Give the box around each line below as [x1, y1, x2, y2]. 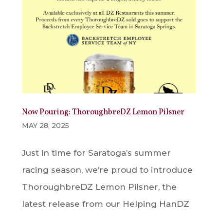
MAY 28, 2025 [21, 121, 69, 130]
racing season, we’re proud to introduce [21, 164, 193, 175]
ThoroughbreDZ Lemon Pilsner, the [21, 182, 177, 192]
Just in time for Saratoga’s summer [21, 147, 171, 158]
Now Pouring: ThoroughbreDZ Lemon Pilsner [21, 107, 184, 118]
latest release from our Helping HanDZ [21, 199, 189, 209]
